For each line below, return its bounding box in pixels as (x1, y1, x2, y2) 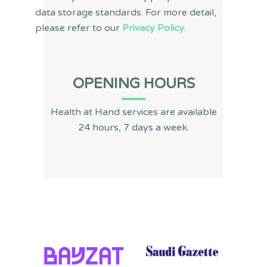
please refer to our (35, 21, 122, 34)
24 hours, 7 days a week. (78, 121, 189, 133)
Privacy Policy (122, 21, 184, 34)
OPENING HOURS (72, 74, 195, 92)
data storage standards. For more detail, (35, 6, 216, 18)
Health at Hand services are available (50, 105, 217, 118)
